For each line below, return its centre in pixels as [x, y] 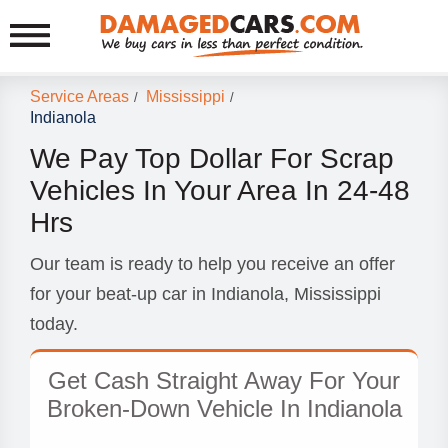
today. [54, 324]
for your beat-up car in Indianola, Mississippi [205, 294]
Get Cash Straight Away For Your [224, 380]
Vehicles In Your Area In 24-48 [220, 190]
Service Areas [79, 97]
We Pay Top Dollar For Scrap [212, 158]
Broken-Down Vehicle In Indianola [224, 408]
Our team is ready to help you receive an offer [212, 264]
